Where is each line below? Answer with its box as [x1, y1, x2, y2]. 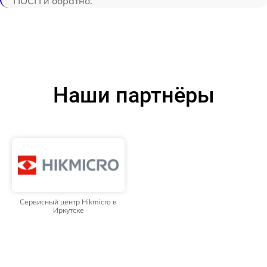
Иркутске [52, 206, 84, 215]
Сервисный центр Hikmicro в [20, 197, 117, 207]
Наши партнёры [52, 83, 215, 108]
